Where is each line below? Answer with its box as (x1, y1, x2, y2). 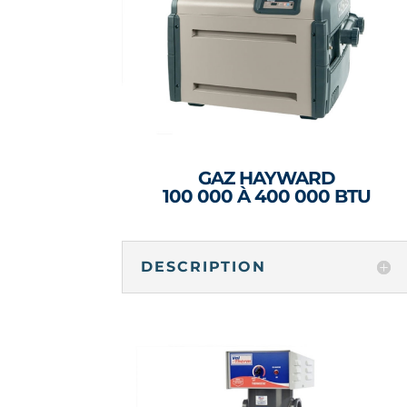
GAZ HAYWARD (198, 166, 336, 189)
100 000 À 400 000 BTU (163, 184, 372, 207)
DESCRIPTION (141, 258, 267, 276)
